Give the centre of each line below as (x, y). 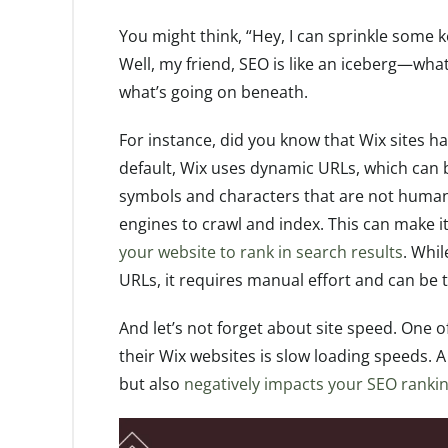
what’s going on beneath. (213, 91)
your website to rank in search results (261, 251)
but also (151, 383)
